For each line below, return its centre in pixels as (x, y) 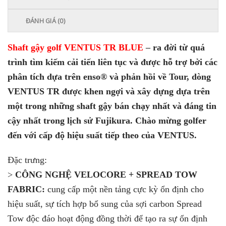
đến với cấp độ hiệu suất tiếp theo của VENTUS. (102, 135)
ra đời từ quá (179, 47)
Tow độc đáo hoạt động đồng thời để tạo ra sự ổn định (107, 219)
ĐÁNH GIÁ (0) (45, 20)
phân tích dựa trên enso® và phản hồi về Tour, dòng (109, 76)
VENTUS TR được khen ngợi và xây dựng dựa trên (109, 91)
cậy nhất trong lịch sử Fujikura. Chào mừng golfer (107, 120)
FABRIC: (27, 189)
